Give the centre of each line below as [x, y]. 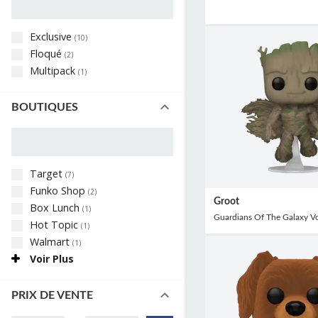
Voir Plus [52, 259]
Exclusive [52, 37]
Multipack [54, 71]
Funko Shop [59, 191]
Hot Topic [55, 225]
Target [48, 174]
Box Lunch [56, 208]
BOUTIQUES [45, 107]
